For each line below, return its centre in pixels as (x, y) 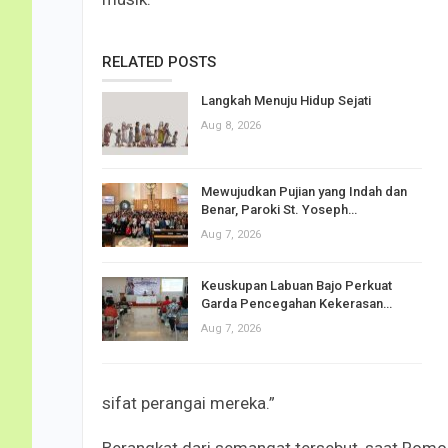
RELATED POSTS (159, 61)
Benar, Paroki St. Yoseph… (279, 210)
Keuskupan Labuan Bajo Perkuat (296, 286)
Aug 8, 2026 (231, 125)
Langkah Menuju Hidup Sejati (286, 100)
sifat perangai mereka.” (188, 402)
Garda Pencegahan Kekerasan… (296, 304)
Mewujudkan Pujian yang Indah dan (304, 192)
